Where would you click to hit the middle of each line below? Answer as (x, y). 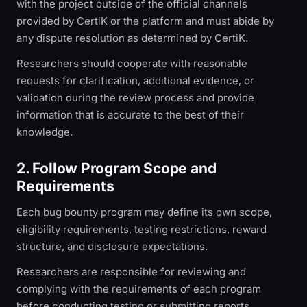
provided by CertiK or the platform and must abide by (145, 21)
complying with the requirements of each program (139, 289)
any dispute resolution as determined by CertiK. (132, 38)
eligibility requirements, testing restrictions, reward (142, 229)
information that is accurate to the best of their (130, 115)
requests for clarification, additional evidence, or (135, 81)
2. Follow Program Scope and (116, 168)
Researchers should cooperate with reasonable (132, 63)
